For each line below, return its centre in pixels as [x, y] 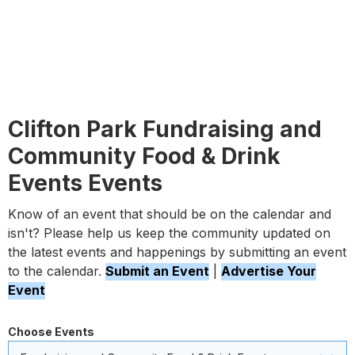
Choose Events [51, 332]
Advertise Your [269, 271]
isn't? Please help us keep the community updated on [169, 233]
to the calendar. [57, 271]
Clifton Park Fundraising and [165, 129]
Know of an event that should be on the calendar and [170, 214]
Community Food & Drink [144, 156]
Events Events [85, 183]
